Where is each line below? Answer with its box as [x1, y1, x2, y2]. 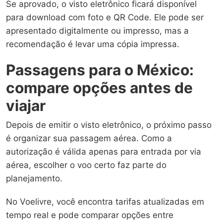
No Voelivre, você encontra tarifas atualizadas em [6, 196, 204, 207]
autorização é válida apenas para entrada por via [6, 146, 201, 157]
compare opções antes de [6, 78, 193, 97]
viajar [6, 96, 46, 114]
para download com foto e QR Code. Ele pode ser [6, 12, 204, 22]
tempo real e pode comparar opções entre [6, 210, 173, 220]
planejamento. [6, 173, 62, 183]
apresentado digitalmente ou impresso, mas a [6, 25, 189, 36]
